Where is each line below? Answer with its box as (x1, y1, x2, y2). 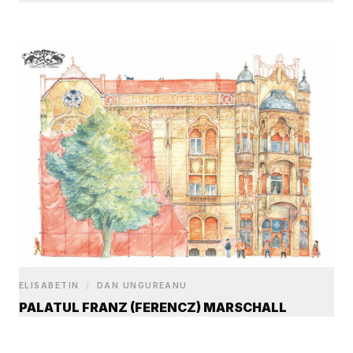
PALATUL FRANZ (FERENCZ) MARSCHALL (19, 299, 287, 316)
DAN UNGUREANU (93, 281, 188, 292)
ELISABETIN (19, 281, 84, 292)
